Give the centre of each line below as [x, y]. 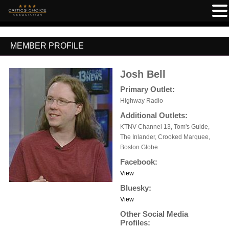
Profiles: [135, 223]
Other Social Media [154, 214]
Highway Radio [142, 101]
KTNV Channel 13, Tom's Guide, [165, 127]
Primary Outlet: [147, 89]
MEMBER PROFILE [47, 46]
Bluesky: [136, 188]
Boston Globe [139, 147]
